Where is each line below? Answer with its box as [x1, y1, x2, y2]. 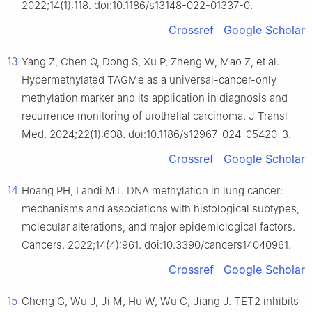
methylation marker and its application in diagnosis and [22, 91, 288, 105]
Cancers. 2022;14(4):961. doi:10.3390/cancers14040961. [22, 238, 291, 252]
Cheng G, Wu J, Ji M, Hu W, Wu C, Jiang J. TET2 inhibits [22, 295, 299, 309]
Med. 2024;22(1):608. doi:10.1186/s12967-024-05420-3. [22, 127, 291, 141]
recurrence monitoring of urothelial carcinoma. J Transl [22, 109, 288, 123]
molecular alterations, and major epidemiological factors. [22, 220, 295, 234]
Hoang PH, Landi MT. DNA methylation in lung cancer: [22, 184, 283, 198]
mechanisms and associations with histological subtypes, [22, 202, 299, 216]
